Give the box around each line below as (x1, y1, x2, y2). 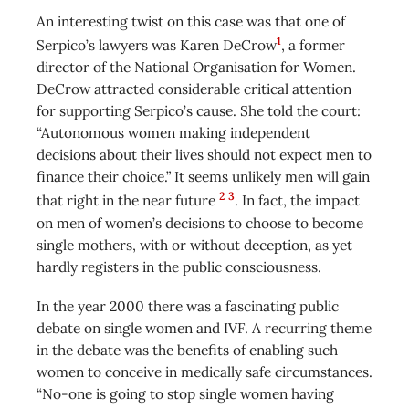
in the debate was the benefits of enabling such (37, 340, 338, 359)
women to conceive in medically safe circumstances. (37, 362, 372, 381)
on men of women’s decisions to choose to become (37, 213, 363, 232)
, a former (281, 36, 345, 55)
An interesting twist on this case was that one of (37, 12, 345, 31)
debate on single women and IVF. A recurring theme (37, 318, 372, 337)
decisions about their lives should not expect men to (37, 145, 372, 164)
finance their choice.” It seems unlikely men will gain (37, 167, 370, 186)
